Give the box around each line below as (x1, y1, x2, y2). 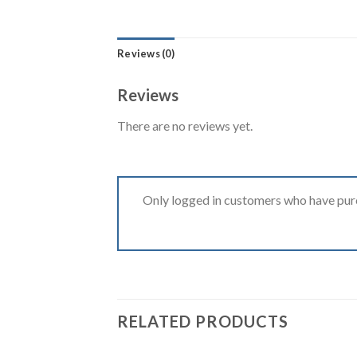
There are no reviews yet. (117, 117, 253, 133)
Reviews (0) (117, 46, 175, 60)
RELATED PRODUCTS (117, 312, 288, 331)
